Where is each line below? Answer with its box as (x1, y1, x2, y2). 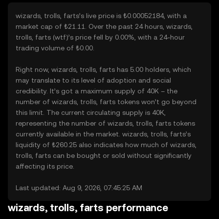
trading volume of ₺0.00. (16, 44, 94, 52)
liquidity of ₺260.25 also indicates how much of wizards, (16, 141, 197, 149)
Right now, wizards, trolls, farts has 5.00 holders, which (16, 66, 191, 73)
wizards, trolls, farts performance (8, 202, 168, 214)
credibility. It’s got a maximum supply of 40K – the (16, 87, 177, 95)
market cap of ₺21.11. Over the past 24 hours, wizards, (16, 22, 193, 30)
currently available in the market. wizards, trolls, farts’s (16, 130, 191, 138)
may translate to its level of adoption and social (16, 76, 171, 84)
